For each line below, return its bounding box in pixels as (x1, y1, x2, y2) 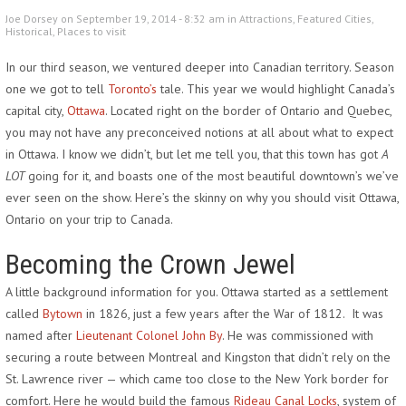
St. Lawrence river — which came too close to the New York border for (5, 371, 389, 387)
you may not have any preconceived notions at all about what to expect (5, 124, 393, 140)
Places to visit (57, 24, 126, 38)
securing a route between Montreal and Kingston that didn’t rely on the (5, 349, 391, 365)
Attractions (239, 12, 293, 25)
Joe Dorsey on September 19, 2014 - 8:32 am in (5, 12, 239, 25)
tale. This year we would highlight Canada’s (157, 81, 395, 97)
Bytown (43, 305, 82, 322)
